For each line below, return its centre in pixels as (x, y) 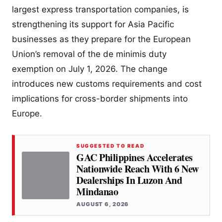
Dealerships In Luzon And (129, 180)
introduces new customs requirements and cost (107, 84)
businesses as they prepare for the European (101, 39)
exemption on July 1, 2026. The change (90, 69)
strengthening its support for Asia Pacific (93, 25)
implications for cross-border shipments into (100, 99)
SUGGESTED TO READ (111, 146)
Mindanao (97, 192)
